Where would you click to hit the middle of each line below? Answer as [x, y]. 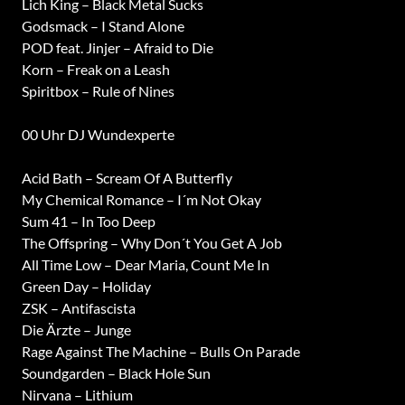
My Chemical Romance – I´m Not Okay [141, 199]
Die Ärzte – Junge [76, 330]
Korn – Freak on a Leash [95, 69]
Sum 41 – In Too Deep [88, 221]
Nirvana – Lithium [77, 395]
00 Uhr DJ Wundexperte [98, 134]
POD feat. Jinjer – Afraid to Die [117, 47]
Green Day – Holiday [86, 286]
